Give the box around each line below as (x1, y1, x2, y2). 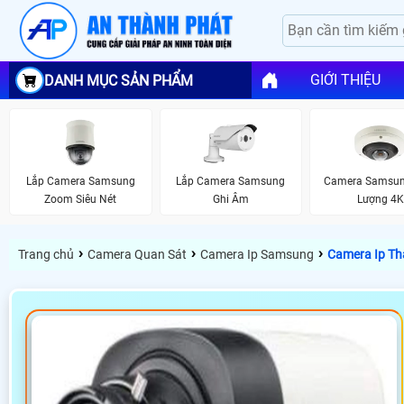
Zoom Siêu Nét (44, 193, 117, 207)
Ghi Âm (212, 193, 249, 207)
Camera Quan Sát (87, 246, 187, 262)
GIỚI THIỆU (309, 71, 381, 89)
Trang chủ (18, 246, 74, 262)
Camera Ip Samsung (200, 246, 314, 262)
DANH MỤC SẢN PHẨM (44, 71, 193, 89)
